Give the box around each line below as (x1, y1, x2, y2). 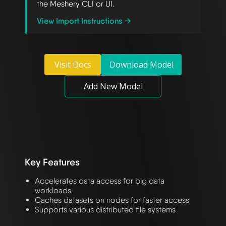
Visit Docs (54, 59, 91, 71)
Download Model (109, 59, 174, 71)
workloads (35, 186, 71, 196)
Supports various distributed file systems (35, 205, 176, 215)
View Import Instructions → (37, 16, 131, 26)
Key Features (25, 156, 80, 168)
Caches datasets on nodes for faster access (35, 195, 189, 205)
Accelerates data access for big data (35, 176, 164, 186)
